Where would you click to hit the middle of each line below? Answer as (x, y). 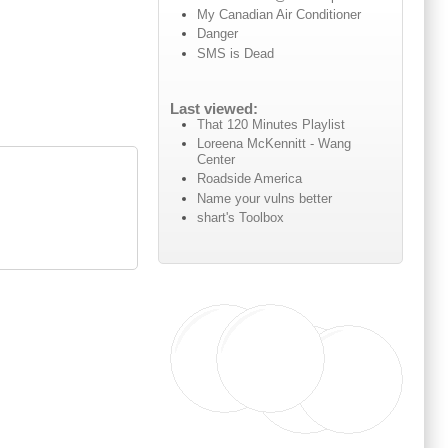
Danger (218, 34)
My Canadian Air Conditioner (279, 15)
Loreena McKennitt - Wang (274, 144)
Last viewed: (213, 108)
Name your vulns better (265, 198)
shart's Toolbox (241, 217)
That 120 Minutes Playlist (271, 124)
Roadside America (250, 179)
